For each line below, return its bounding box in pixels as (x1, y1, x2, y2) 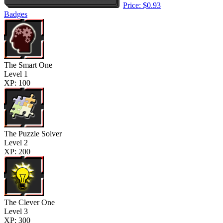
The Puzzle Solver (4, 129, 62, 138)
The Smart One (4, 60, 52, 69)
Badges (4, 9, 27, 18)
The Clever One (4, 198, 55, 207)
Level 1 (4, 69, 28, 78)
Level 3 (4, 207, 28, 216)
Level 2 (4, 138, 28, 147)
